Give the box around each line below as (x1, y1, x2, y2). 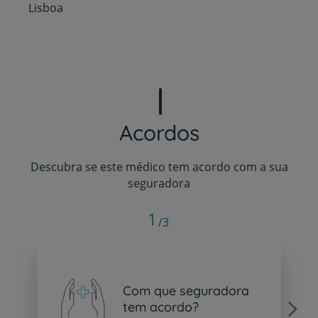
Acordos (119, 119, 199, 146)
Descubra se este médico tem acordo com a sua (30, 158, 288, 175)
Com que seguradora (122, 282, 249, 299)
